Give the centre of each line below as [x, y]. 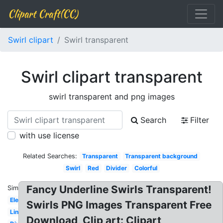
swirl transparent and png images [111, 97]
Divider [117, 168]
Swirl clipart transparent [111, 77]
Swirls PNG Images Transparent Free [119, 205]
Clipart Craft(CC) [43, 14]
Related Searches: [50, 156]
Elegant [21, 200]
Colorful [146, 168]
